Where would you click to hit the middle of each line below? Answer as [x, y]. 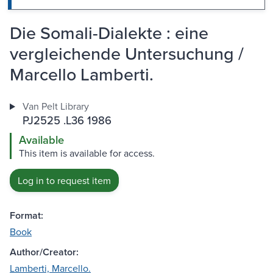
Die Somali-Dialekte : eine [109, 33]
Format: [27, 216]
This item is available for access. [87, 153]
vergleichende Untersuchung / [127, 54]
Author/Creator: [44, 252]
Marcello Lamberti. [82, 74]
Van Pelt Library [55, 106]
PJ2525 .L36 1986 [67, 120]
